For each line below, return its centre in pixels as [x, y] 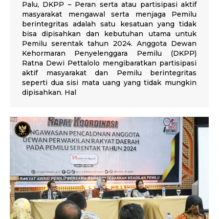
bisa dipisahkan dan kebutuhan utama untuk [109, 34]
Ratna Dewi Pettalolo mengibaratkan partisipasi [109, 63]
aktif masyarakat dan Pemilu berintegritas [109, 73]
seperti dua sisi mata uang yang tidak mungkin [109, 83]
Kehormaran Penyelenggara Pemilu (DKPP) [109, 54]
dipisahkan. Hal [49, 93]
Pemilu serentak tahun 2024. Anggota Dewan [109, 44]
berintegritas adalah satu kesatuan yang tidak [109, 24]
